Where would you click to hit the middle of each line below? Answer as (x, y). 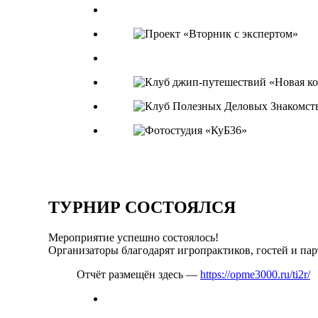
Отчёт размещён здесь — (138, 274)
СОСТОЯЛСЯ (178, 207)
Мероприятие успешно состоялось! (133, 237)
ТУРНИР (84, 207)
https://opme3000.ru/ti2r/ (255, 274)
